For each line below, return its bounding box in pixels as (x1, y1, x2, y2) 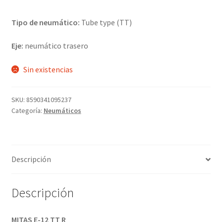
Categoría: (11, 106, 44, 115)
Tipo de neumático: (11, 17, 81, 27)
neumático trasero (24, 41, 88, 51)
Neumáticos (43, 106, 81, 115)
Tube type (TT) (81, 17, 132, 27)
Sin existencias (23, 64, 73, 74)
